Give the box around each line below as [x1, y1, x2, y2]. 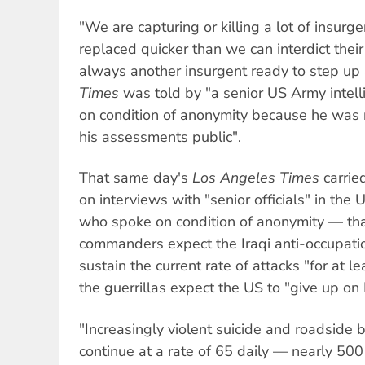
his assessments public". [79, 126, 241, 147]
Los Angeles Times [192, 168, 319, 188]
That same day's [79, 168, 192, 188]
